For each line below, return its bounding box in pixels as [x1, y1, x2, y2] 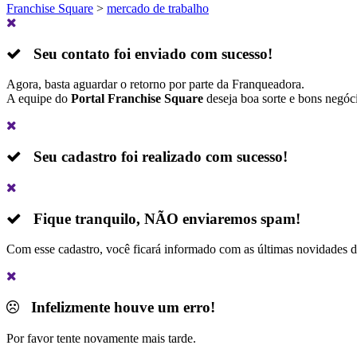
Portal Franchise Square [71, 92, 203, 106]
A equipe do [6, 92, 71, 106]
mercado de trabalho [107, 2, 209, 15]
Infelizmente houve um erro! [19, 299, 215, 316]
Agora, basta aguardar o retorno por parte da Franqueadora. [6, 77, 304, 92]
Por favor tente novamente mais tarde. [6, 331, 196, 345]
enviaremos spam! [178, 210, 300, 227]
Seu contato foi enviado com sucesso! [22, 45, 273, 62]
